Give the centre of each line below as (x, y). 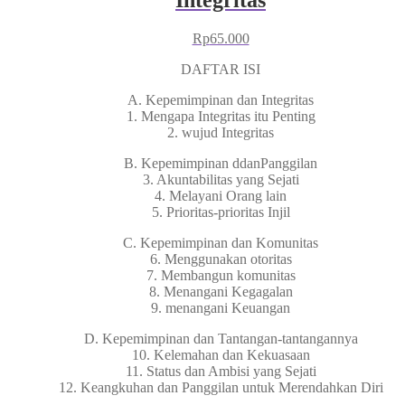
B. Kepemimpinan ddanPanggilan (221, 163)
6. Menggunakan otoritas (221, 259)
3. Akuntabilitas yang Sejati (221, 179)
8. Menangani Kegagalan (221, 291)
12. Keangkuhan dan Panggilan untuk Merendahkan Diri (221, 387)
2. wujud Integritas (221, 132)
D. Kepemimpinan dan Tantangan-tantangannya (221, 338)
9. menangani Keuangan (221, 307)
